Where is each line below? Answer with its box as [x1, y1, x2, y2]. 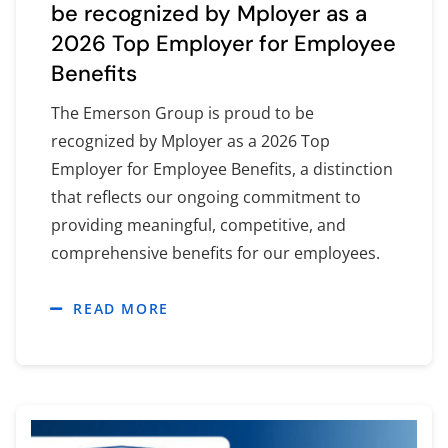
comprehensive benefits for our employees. [50, 242, 380, 265]
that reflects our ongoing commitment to [50, 186, 361, 209]
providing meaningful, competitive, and [50, 214, 346, 237]
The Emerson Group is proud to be [50, 102, 314, 125]
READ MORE [73, 299, 169, 319]
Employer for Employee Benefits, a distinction [50, 158, 393, 181]
